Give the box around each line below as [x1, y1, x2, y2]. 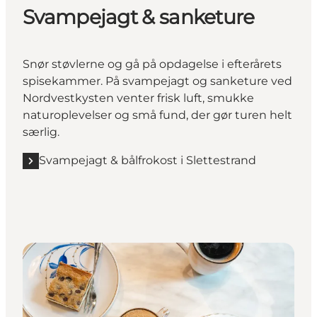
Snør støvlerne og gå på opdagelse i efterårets [23, 57, 282, 71]
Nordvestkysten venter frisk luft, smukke [23, 91, 254, 105]
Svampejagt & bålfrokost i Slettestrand [39, 154, 256, 168]
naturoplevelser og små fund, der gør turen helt [23, 108, 292, 122]
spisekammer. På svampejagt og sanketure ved [23, 74, 292, 88]
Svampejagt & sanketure [23, 5, 255, 30]
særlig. [23, 125, 59, 139]
